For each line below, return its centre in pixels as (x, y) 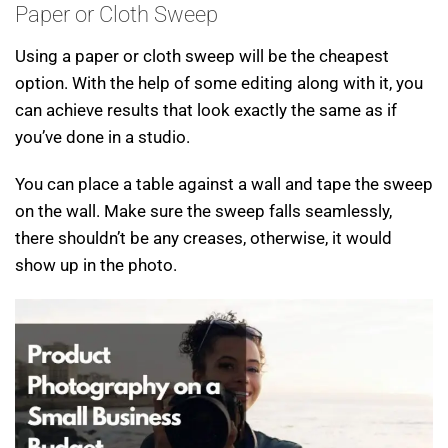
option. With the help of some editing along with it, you (219, 83)
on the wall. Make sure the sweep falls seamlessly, (203, 211)
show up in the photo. (96, 265)
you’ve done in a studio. (102, 137)
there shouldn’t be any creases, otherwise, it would (203, 238)
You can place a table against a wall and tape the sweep (224, 184)
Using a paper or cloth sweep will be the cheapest (202, 56)
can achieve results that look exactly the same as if (206, 110)
